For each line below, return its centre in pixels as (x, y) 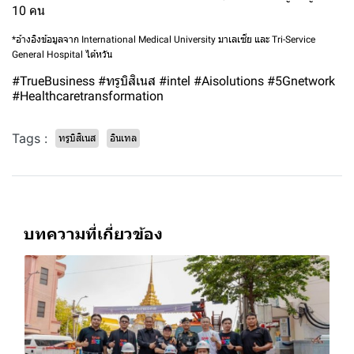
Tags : (30, 138)
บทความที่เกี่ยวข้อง (93, 233)
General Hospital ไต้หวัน (62, 54)
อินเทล (123, 138)
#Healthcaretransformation (88, 96)
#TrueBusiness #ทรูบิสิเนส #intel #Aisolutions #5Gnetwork (173, 81)
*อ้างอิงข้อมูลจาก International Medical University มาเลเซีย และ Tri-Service (164, 39)
